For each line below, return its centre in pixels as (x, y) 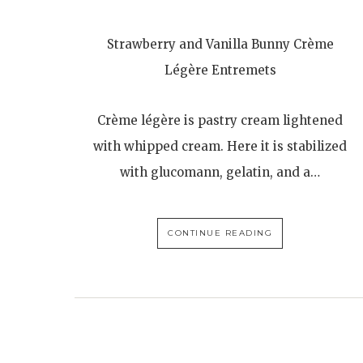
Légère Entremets (220, 70)
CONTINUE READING (220, 233)
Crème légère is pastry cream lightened (220, 120)
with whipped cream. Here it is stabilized (220, 146)
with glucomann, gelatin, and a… (220, 172)
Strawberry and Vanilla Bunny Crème (220, 44)
